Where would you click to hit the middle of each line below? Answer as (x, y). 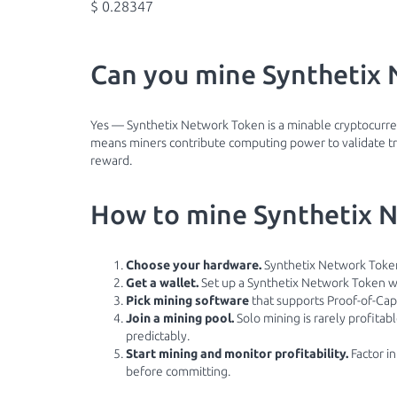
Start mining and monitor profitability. (237, 354)
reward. (111, 160)
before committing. (178, 371)
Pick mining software (187, 300)
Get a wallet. (162, 283)
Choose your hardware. (194, 265)
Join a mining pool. (180, 318)
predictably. (158, 336)
